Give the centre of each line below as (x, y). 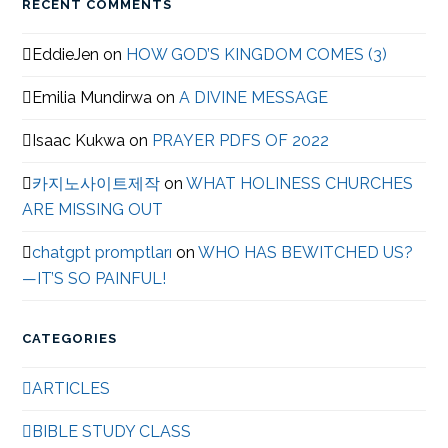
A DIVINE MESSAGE (254, 97)
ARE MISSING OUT (93, 209)
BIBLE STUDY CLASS (112, 431)
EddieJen (66, 54)
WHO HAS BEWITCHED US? (306, 252)
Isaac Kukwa (79, 140)
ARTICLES (71, 388)
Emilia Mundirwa (92, 97)
